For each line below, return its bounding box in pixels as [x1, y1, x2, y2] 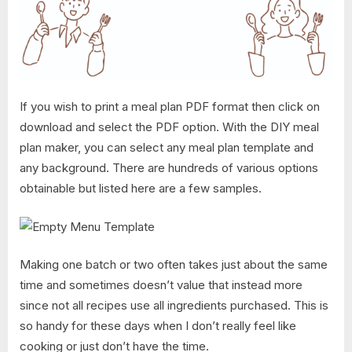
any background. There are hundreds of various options [20, 160, 318, 176]
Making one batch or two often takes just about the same [20, 257, 328, 273]
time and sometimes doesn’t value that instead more [20, 277, 302, 293]
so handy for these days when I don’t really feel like [20, 318, 296, 334]
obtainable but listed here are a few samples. [20, 181, 262, 196]
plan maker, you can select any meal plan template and [20, 140, 313, 156]
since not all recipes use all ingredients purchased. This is [20, 298, 328, 313]
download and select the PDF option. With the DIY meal [20, 119, 319, 135]
